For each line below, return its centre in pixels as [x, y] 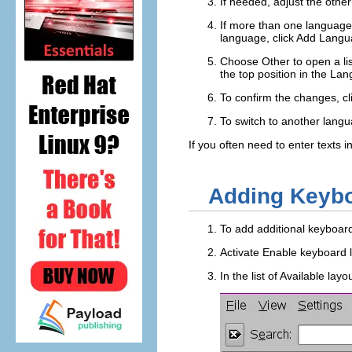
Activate [241, 252]
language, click [258, 37]
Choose [241, 61]
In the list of [250, 275]
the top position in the [275, 73]
